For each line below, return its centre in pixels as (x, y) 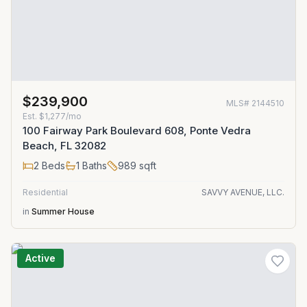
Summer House (63, 211)
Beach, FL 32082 (64, 146)
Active (40, 258)
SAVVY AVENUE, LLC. (243, 192)
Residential (45, 192)
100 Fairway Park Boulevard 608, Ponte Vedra (137, 131)
